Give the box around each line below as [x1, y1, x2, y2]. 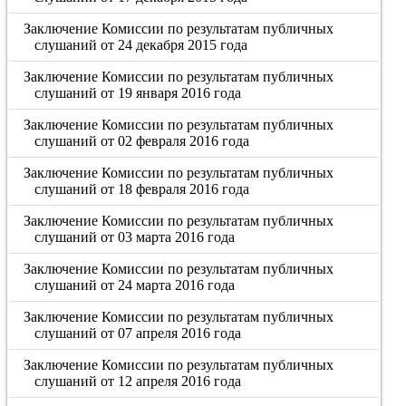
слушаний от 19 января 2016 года [34, 85, 241, 101]
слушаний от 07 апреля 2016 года [34, 325, 241, 341]
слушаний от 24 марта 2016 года [34, 277, 235, 293]
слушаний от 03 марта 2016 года [34, 229, 235, 245]
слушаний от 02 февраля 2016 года [34, 133, 249, 149]
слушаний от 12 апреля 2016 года [34, 373, 241, 389]
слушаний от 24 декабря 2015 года [34, 37, 247, 53]
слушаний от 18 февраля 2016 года [34, 181, 249, 197]
